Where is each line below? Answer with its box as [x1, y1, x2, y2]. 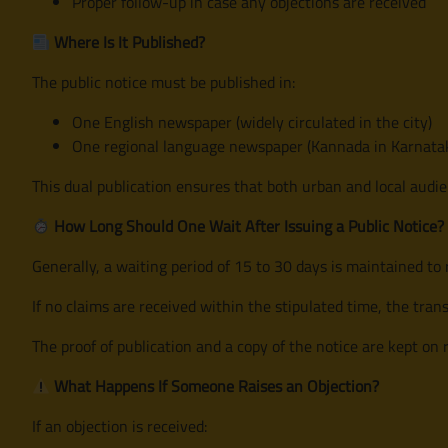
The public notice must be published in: [32, 69, 295, 94]
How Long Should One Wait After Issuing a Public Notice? [50, 213, 445, 238]
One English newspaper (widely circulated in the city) [72, 109, 432, 134]
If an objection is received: [32, 413, 207, 438]
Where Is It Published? [50, 29, 206, 54]
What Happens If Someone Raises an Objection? [50, 373, 380, 398]
